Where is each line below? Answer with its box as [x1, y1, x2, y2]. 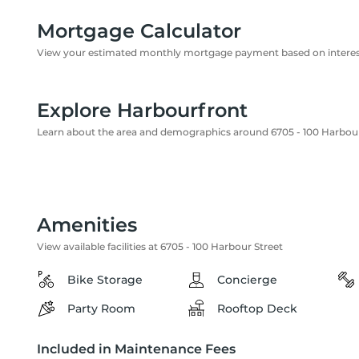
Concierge [217, 272, 277, 287]
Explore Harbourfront [37, 99, 248, 122]
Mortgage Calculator [37, 19, 241, 42]
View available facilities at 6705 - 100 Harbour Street [37, 240, 283, 252]
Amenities [37, 213, 137, 236]
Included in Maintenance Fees [37, 341, 236, 357]
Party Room [67, 301, 135, 316]
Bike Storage [67, 272, 143, 287]
